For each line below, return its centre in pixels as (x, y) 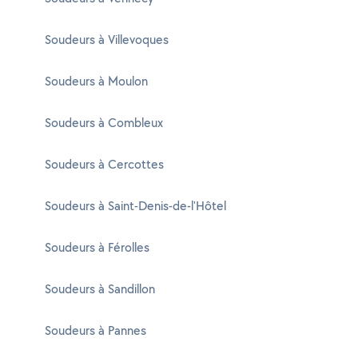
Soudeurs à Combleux (104, 123)
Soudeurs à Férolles (97, 247)
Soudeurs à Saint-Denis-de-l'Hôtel (135, 206)
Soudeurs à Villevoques (107, 40)
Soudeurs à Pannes (95, 330)
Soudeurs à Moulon (96, 81)
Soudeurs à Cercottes (104, 164)
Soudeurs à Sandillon (100, 289)
